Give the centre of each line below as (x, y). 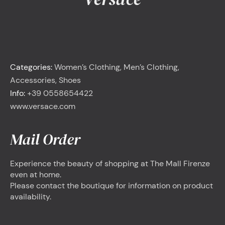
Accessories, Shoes (45, 80)
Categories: (31, 67)
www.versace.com (43, 106)
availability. (31, 197)
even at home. (36, 175)
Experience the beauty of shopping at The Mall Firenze (110, 164)
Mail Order (45, 140)
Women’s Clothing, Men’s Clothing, (117, 67)
